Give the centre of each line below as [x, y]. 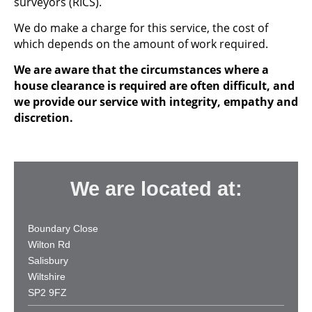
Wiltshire [47, 276]
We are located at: [156, 189]
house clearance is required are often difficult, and [154, 86]
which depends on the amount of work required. [142, 44]
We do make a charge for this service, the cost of [141, 28]
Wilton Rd [49, 244]
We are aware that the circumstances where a [141, 70]
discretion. [44, 118]
